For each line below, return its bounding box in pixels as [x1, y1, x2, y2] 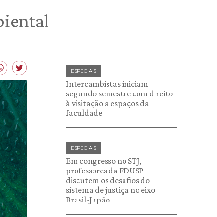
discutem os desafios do [66, 175, 150, 185]
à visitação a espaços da [66, 98, 149, 108]
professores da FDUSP [66, 166, 143, 175]
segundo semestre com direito [66, 89, 173, 98]
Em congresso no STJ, [66, 156, 141, 166]
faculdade [66, 108, 102, 118]
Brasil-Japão [66, 195, 110, 204]
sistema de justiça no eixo [66, 185, 155, 195]
